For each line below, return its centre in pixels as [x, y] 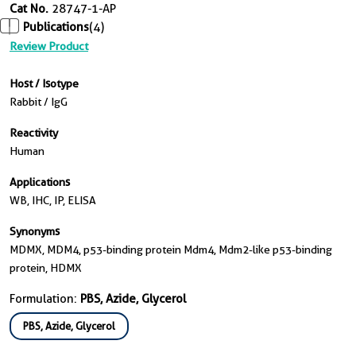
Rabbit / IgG [39, 102]
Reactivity [34, 133]
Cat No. [29, 9]
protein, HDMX [46, 268]
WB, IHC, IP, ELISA [53, 201]
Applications [40, 182]
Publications [56, 27]
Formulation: [45, 299]
